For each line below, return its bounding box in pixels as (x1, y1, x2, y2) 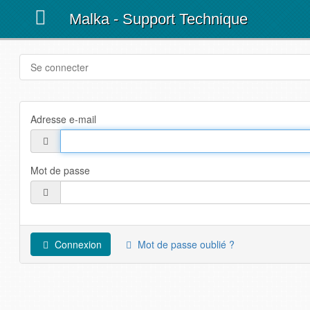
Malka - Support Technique (69, 10, 248, 28)
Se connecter (30, 60, 89, 74)
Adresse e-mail (30, 112, 97, 126)
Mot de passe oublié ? (138, 237, 235, 251)
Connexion (55, 237, 102, 251)
